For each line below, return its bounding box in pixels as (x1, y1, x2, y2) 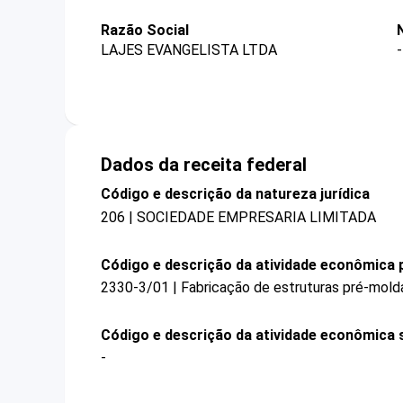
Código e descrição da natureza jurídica (101, 185, 370, 203)
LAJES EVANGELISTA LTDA (101, 41, 277, 59)
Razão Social (101, 22, 189, 39)
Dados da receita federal (101, 154, 307, 176)
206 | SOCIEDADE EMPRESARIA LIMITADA (101, 208, 376, 226)
